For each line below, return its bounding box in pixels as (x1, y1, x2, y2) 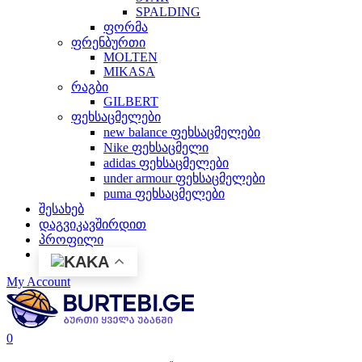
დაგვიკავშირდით (39, 217, 146, 231)
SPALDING (136, 4, 200, 19)
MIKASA (103, 64, 155, 78)
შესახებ (39, 201, 84, 216)
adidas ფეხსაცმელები (103, 155, 229, 170)
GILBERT (103, 94, 158, 108)
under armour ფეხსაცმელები (103, 170, 265, 185)
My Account (6, 274, 70, 288)
